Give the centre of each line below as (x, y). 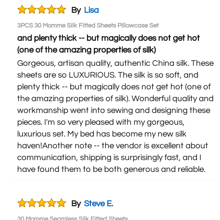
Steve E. (98, 204)
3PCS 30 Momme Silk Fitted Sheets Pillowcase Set (88, 25)
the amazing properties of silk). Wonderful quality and (115, 98)
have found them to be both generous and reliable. (111, 169)
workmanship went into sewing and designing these (114, 110)
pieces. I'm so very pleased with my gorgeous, (101, 122)
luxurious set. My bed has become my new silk (102, 134)
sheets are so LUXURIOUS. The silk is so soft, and (108, 75)
